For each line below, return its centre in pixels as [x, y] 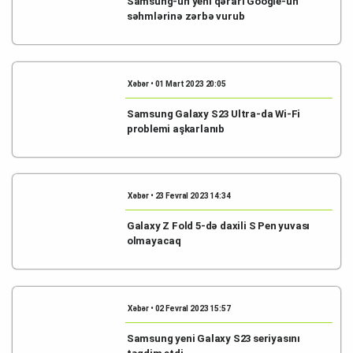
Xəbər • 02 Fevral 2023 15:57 [179, 308]
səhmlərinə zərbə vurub [186, 16]
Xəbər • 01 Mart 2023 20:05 [176, 84]
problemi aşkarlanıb [176, 128]
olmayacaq [154, 241]
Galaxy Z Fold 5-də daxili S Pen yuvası [218, 226]
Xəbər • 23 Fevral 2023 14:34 [179, 196]
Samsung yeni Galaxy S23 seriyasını [213, 338]
